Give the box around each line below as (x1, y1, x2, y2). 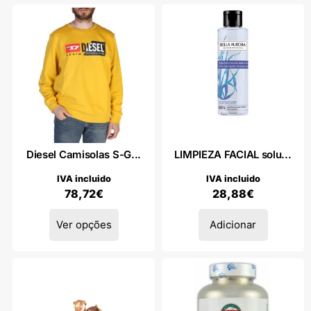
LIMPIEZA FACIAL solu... (174, 147, 292, 161)
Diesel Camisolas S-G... (26, 147, 142, 161)
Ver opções (56, 217, 112, 231)
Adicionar (210, 217, 256, 231)
